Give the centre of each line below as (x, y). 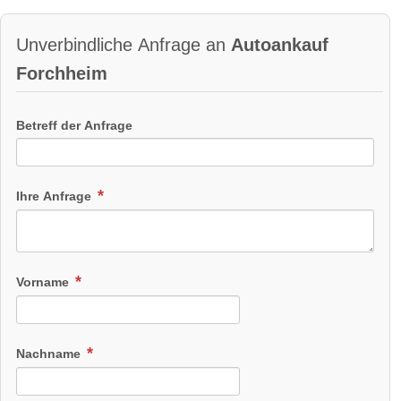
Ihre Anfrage (55, 196)
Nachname (50, 354)
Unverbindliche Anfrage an (124, 45)
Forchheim (62, 74)
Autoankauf (280, 45)
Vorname (44, 282)
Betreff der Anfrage (74, 125)
